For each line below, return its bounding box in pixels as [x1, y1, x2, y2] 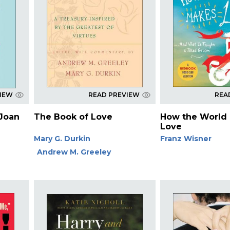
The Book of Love [33, 111, 112, 122]
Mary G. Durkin [33, 133, 90, 143]
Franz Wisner [160, 133, 212, 143]
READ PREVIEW [88, 90, 140, 99]
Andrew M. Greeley [36, 147, 111, 157]
